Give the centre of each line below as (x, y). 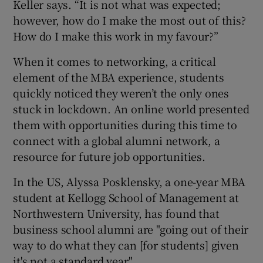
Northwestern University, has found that (116, 213)
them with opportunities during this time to (125, 124)
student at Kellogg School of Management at (126, 197)
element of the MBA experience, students (119, 77)
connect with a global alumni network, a (117, 140)
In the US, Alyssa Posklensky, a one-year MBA (129, 181)
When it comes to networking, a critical (114, 61)
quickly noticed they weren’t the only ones (121, 92)
